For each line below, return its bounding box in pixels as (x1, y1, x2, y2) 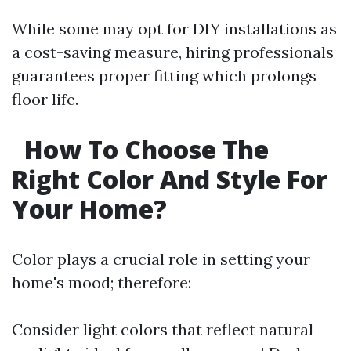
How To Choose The (18, 132, 269, 166)
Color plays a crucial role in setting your (12, 249, 310, 269)
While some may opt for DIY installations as (12, 19, 337, 38)
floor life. (12, 89, 78, 109)
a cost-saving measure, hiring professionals (12, 42, 334, 62)
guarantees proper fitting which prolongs (12, 66, 317, 85)
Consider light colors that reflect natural (12, 320, 313, 339)
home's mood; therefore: (12, 273, 191, 292)
